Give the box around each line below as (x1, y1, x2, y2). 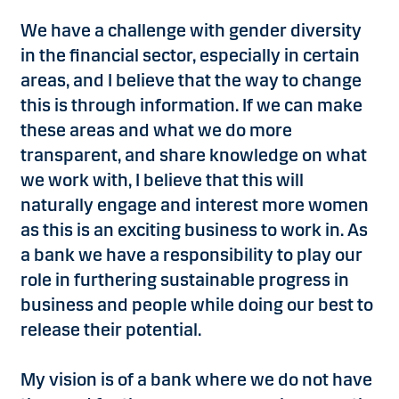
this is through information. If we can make (20, 94, 362, 117)
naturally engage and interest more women (20, 194, 369, 216)
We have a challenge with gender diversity (20, 20, 362, 42)
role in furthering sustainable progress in (20, 269, 349, 291)
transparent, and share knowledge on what (20, 144, 367, 167)
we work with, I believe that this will (20, 169, 304, 191)
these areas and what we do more (20, 119, 292, 142)
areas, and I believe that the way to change (20, 69, 362, 92)
